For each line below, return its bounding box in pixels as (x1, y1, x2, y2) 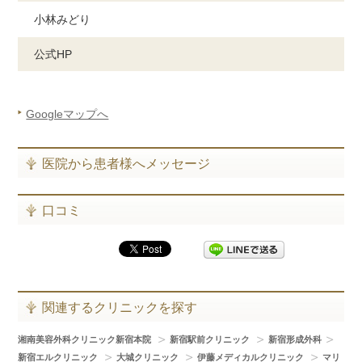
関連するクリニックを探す (42, 300, 198, 314)
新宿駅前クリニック (170, 334, 253, 344)
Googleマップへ (26, 107, 109, 120)
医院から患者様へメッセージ (42, 156, 211, 170)
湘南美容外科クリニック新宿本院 (18, 334, 154, 344)
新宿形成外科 (268, 334, 322, 344)
